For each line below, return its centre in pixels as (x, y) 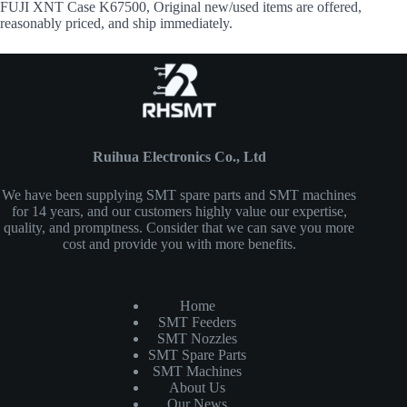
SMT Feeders (198, 323)
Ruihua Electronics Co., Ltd (179, 157)
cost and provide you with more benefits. (179, 244)
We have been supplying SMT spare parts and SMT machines (179, 195)
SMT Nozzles (198, 339)
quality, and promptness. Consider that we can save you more (179, 228)
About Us (198, 388)
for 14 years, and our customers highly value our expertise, (179, 212)
